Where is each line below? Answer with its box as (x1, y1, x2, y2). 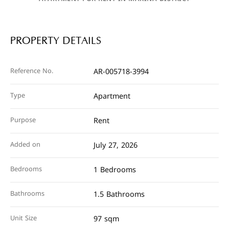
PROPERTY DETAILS (10, 35, 101, 47)
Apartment (94, 89, 131, 103)
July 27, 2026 (94, 139, 138, 152)
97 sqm (94, 212, 120, 226)
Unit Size (10, 212, 37, 224)
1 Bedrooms (94, 163, 136, 177)
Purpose (10, 114, 36, 126)
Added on (10, 139, 40, 151)
